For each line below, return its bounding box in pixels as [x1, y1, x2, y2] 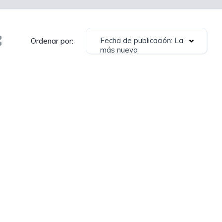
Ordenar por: [31, 36, 73, 46]
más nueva [100, 45, 138, 55]
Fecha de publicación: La [100, 36, 183, 45]
